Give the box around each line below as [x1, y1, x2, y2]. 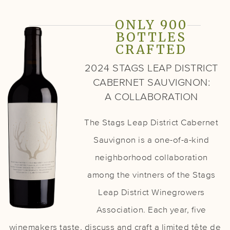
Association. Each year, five [96, 206, 206, 215]
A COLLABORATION [105, 92, 198, 103]
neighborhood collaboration [94, 154, 208, 163]
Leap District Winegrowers [98, 188, 205, 198]
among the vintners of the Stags [87, 171, 216, 180]
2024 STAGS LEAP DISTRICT [84, 63, 218, 74]
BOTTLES [116, 29, 187, 46]
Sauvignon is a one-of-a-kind [93, 136, 209, 145]
